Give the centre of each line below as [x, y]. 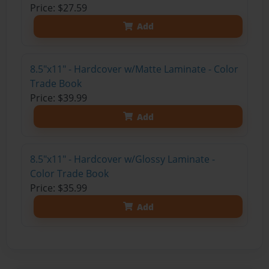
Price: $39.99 [58, 98]
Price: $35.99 [58, 188]
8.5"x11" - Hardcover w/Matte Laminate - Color [134, 69]
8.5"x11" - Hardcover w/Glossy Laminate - [122, 159]
